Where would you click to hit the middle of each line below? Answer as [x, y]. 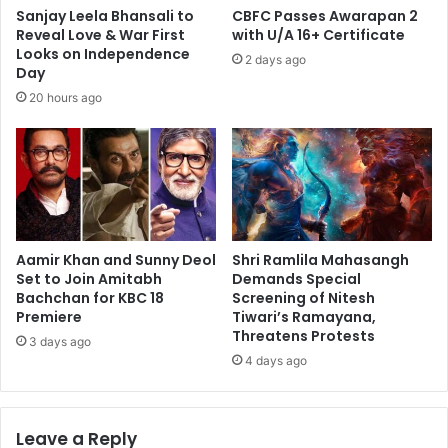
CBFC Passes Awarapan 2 [325, 15]
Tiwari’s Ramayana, [304, 316]
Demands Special [296, 278]
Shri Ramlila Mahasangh [320, 259]
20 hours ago [65, 97]
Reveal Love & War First [100, 34]
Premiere [49, 316]
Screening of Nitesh [303, 297]
